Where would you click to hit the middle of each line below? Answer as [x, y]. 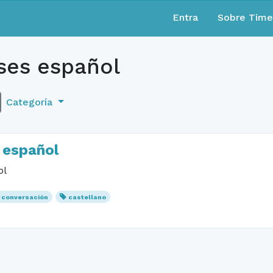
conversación [25, 197]
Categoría [31, 102]
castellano [87, 197]
